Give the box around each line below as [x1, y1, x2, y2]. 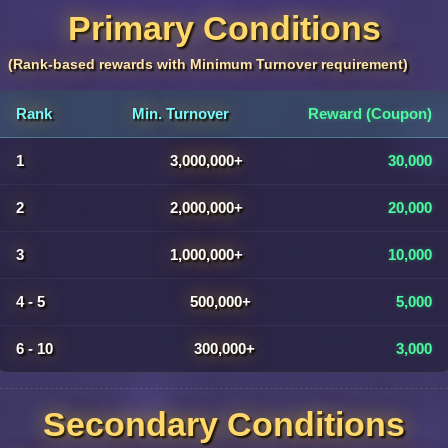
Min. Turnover [131, 105, 229, 122]
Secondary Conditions [43, 405, 405, 443]
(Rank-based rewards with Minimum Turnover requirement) [8, 56, 408, 72]
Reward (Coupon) [308, 105, 432, 122]
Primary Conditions [67, 9, 381, 47]
